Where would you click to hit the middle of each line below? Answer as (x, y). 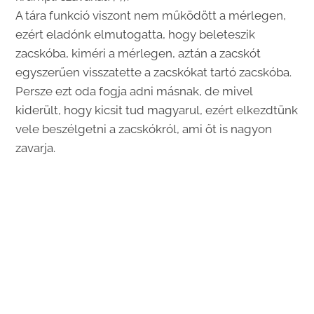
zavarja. (36, 148)
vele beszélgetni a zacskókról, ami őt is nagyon (144, 129)
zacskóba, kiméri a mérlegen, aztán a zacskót (138, 53)
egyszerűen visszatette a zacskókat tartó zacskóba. (154, 72)
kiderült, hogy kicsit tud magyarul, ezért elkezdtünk (157, 110)
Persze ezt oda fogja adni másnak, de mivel (134, 91)
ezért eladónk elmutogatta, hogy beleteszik (136, 34)
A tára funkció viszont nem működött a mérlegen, (151, 15)
